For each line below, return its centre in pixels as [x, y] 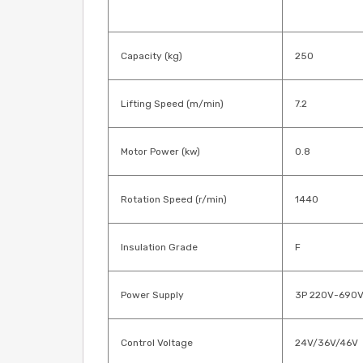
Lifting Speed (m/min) [172, 104]
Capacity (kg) [152, 56]
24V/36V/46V [327, 343]
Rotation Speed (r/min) [174, 199]
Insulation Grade [159, 247]
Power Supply [152, 295]
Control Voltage [157, 343]
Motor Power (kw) [160, 152]
